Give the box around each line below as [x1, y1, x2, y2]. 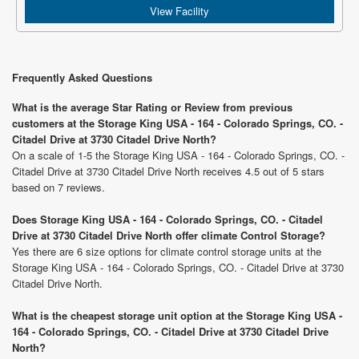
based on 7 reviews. [12, 179, 105, 195]
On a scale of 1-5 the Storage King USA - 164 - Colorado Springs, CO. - [12, 147, 345, 163]
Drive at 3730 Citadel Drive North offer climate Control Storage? [12, 228, 325, 243]
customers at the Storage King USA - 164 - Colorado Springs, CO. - [12, 115, 343, 131]
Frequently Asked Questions [12, 70, 152, 85]
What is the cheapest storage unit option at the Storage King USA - [12, 308, 342, 323]
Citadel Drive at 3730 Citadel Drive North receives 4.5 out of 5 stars [12, 163, 325, 179]
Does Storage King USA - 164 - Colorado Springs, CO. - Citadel [12, 212, 323, 227]
